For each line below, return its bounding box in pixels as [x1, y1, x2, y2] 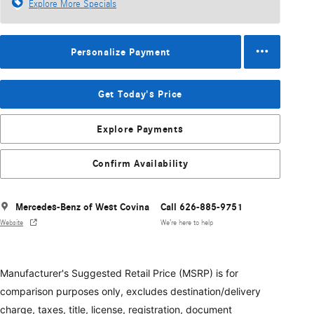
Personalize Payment [70, 46, 171, 58]
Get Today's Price [98, 88, 182, 101]
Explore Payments [97, 123, 184, 135]
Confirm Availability [92, 158, 189, 170]
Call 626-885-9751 [161, 200, 243, 213]
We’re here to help [161, 219, 213, 228]
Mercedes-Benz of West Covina [15, 200, 149, 213]
